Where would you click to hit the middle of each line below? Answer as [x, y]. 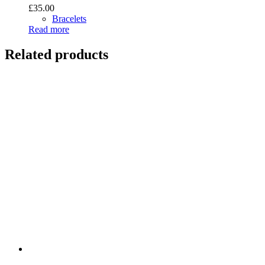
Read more [49, 30]
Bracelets [69, 19]
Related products [56, 55]
